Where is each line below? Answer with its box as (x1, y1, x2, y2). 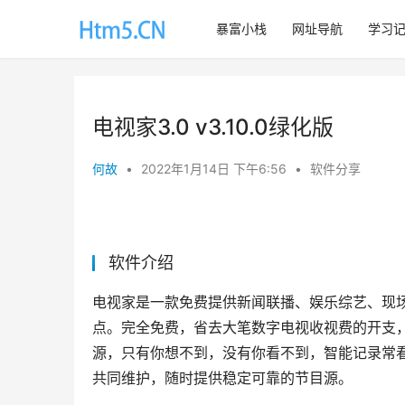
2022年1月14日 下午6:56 (141, 161, 290, 176)
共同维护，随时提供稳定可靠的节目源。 (92, 369, 353, 387)
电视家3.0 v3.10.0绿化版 (92, 114, 334, 140)
